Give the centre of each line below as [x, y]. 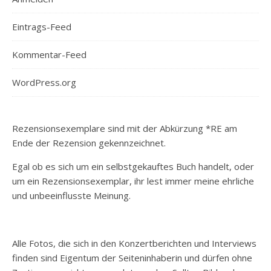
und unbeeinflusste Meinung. [71, 195]
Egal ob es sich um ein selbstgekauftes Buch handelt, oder [133, 166]
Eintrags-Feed [42, 27]
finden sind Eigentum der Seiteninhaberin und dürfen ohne [132, 258]
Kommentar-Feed [49, 54]
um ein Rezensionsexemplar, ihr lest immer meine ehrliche [133, 181]
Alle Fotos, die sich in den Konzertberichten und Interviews [134, 243]
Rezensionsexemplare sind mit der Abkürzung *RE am [125, 128]
